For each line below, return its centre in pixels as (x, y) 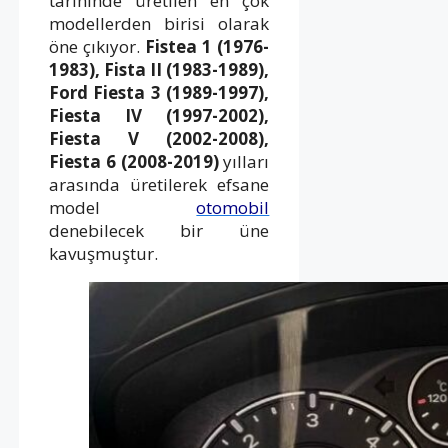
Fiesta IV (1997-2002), (159, 115)
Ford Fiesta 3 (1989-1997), (159, 92)
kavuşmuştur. (103, 253)
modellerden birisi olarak (159, 23)
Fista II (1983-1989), (187, 69)
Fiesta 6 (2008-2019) (134, 161)
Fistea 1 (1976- (207, 46)
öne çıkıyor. (97, 46)
